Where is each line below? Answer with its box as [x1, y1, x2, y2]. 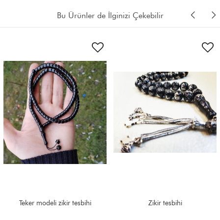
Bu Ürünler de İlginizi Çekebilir [56, 11, 164, 20]
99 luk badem [144, 199, 186, 208]
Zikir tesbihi [38, 199, 72, 208]
